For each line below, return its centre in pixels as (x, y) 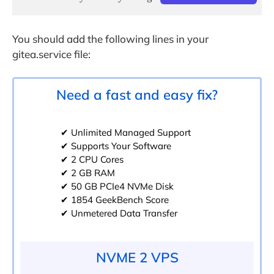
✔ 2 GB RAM (88, 173)
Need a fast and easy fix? (137, 95)
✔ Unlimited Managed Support (126, 133)
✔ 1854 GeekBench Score (115, 200)
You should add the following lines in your (110, 39)
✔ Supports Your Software (116, 146)
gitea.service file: (51, 54)
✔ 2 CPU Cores (92, 160)
